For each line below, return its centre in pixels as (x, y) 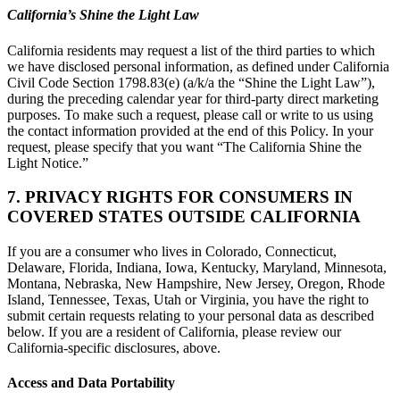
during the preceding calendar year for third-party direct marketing (193, 98)
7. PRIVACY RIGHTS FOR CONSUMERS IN (180, 197)
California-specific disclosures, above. (114, 348)
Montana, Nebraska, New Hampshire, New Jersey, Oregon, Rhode (196, 284)
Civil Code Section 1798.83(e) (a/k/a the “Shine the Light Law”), (191, 82)
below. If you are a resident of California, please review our (174, 332)
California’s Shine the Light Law (103, 15)
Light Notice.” (48, 162)
